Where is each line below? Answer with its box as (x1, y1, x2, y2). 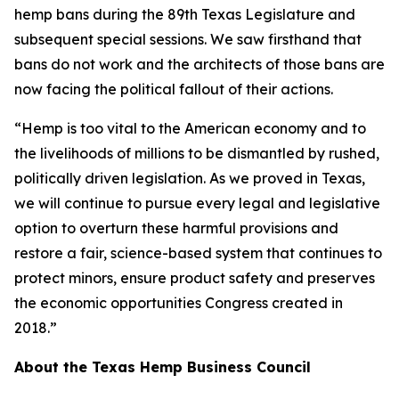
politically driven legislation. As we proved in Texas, (14, 168, 365, 187)
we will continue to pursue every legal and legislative (14, 193, 380, 212)
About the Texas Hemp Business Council (14, 357, 322, 376)
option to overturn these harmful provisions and (14, 218, 338, 237)
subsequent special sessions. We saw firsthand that (14, 29, 362, 48)
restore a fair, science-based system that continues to (14, 243, 382, 262)
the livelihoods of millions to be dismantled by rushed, (14, 143, 379, 162)
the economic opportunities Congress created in (14, 293, 343, 312)
